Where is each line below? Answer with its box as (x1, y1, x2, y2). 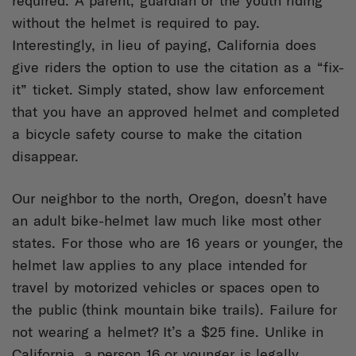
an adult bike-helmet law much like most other (12, 211, 322, 230)
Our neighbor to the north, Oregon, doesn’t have (12, 189, 328, 208)
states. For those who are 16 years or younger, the (12, 234, 344, 253)
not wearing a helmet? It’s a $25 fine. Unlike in (12, 323, 324, 342)
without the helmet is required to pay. (12, 14, 260, 33)
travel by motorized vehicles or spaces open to (12, 278, 320, 297)
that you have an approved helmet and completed (12, 103, 340, 122)
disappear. (12, 147, 90, 166)
